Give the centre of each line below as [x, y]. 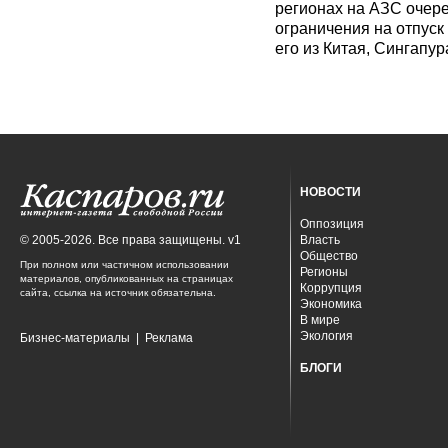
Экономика [331, 304]
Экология [326, 336]
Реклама [169, 338]
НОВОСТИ [330, 192]
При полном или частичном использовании [124, 264]
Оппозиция [332, 224]
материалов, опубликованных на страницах [126, 278]
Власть [320, 240]
